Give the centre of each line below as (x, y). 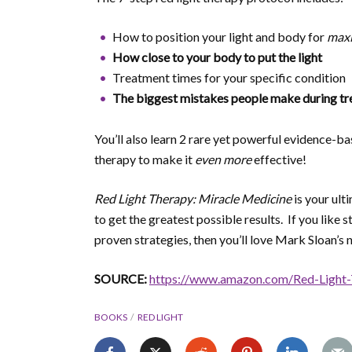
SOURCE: (121, 279)
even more (223, 159)
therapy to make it (145, 159)
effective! (279, 159)
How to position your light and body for (220, 37)
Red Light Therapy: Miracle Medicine (193, 198)
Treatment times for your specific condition (229, 77)
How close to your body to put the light (217, 57)
